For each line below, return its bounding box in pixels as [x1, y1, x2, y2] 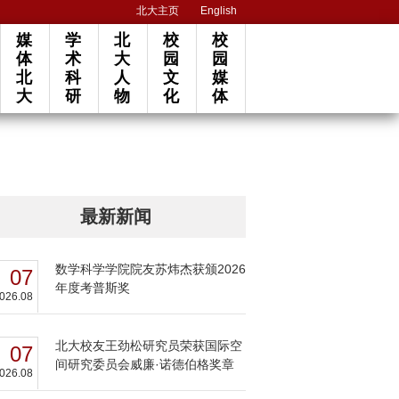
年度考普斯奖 [55, 281, 130, 295]
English [200, 4, 237, 17]
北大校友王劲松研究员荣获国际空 [55, 338, 242, 353]
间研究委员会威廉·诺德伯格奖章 [55, 357, 234, 371]
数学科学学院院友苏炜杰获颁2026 [55, 262, 246, 276]
